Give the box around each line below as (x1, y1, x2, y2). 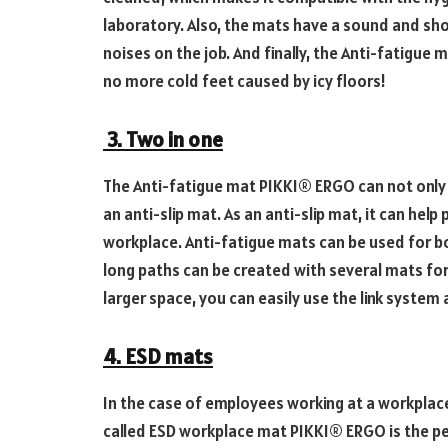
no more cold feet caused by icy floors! (103, 70, 386, 93)
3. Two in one (103, 126, 223, 154)
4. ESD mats (103, 343, 213, 371)
